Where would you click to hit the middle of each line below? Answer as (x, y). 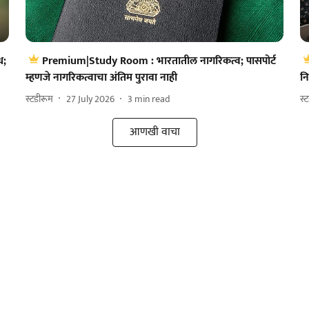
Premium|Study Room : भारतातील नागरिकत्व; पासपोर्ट (159, 61)
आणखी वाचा (154, 132)
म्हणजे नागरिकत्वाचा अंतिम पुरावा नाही (101, 78)
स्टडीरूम (39, 99)
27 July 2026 (90, 99)
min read (152, 99)
